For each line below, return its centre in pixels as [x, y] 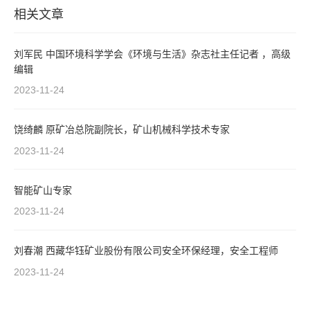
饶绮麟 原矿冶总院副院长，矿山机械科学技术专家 [138, 130]
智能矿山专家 [43, 190]
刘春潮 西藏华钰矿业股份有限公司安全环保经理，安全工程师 [162, 251]
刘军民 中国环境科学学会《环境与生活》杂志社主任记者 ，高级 [30, 54]
